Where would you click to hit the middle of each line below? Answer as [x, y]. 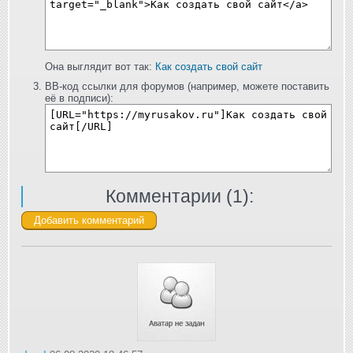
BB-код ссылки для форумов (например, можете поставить [187, 87]
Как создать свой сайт [209, 67]
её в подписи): [79, 98]
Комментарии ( [169, 196]
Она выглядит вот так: [100, 67]
